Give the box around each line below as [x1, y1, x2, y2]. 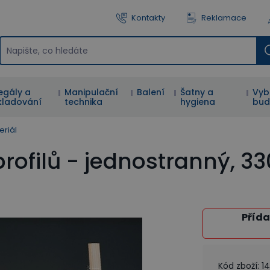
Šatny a [180, 86, 214, 98]
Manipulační [64, 86, 119, 98]
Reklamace [201, 12, 246, 24]
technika [64, 96, 103, 108]
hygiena [180, 96, 216, 108]
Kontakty [131, 12, 165, 24]
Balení [137, 86, 165, 98]
